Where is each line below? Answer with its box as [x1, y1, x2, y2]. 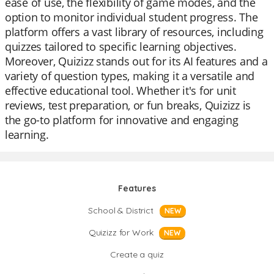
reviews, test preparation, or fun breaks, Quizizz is [5, 98, 251, 113]
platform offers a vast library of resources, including [5, 24, 264, 39]
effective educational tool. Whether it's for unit [5, 83, 236, 98]
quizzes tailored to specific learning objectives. [5, 39, 237, 54]
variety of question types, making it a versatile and [5, 68, 254, 83]
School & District [88, 205, 154, 216]
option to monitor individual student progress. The [5, 10, 258, 24]
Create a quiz [110, 249, 164, 260]
